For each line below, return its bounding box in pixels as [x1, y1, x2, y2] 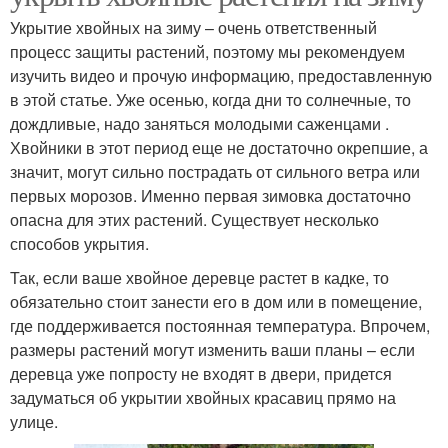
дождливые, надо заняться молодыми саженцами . [10, 111, 389, 135]
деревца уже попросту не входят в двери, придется [10, 361, 392, 385]
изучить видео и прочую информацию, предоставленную [10, 63, 432, 87]
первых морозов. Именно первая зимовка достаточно [10, 183, 411, 207]
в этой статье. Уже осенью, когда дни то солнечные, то [10, 87, 411, 111]
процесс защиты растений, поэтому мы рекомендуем [10, 39, 405, 63]
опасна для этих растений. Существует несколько [10, 207, 379, 231]
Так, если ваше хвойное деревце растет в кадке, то [10, 265, 389, 289]
